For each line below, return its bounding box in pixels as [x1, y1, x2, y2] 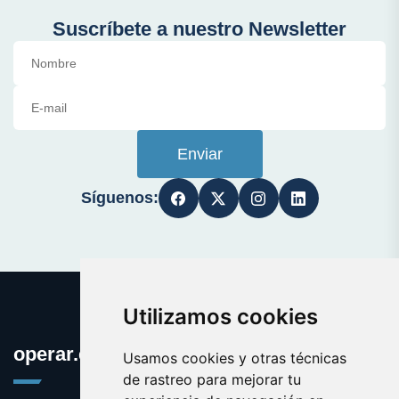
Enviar [176, 145, 223, 163]
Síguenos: [80, 189, 159, 207]
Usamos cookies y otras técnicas [122, 349, 346, 367]
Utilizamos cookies [122, 304, 318, 330]
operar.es [13, 343, 100, 365]
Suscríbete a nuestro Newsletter [53, 18, 346, 40]
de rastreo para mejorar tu [122, 370, 301, 388]
